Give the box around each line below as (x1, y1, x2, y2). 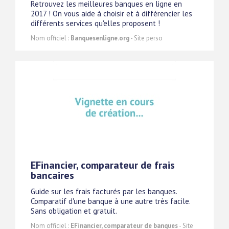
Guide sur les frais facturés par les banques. (31, 187, 177, 197)
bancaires (31, 169, 74, 182)
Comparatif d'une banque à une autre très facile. (31, 196, 190, 207)
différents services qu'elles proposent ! (31, 18, 160, 29)
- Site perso (129, 34, 163, 43)
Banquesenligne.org (71, 34, 129, 43)
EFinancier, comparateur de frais (31, 158, 175, 172)
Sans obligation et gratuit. (31, 206, 117, 216)
